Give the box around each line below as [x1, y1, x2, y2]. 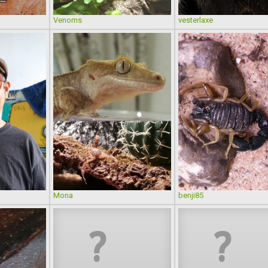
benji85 [178, 190, 203, 200]
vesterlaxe [178, 16, 213, 25]
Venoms [53, 16, 82, 25]
